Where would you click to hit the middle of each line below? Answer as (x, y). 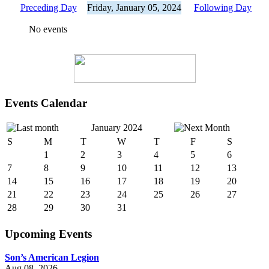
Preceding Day (48, 7)
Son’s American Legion (52, 257)
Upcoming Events (48, 234)
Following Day (223, 7)
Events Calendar (46, 103)
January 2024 (117, 128)
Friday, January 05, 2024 (134, 7)
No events (48, 29)
